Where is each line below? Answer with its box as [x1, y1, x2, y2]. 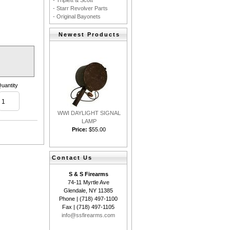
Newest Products [59, 31, 120, 37]
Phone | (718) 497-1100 [59, 196, 118, 202]
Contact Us [52, 155, 92, 161]
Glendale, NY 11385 [64, 187, 113, 194]
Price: [72, 126, 87, 132]
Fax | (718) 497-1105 [62, 204, 114, 210]
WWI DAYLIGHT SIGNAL [57, 110, 121, 116]
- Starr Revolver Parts [53, 5, 108, 11]
